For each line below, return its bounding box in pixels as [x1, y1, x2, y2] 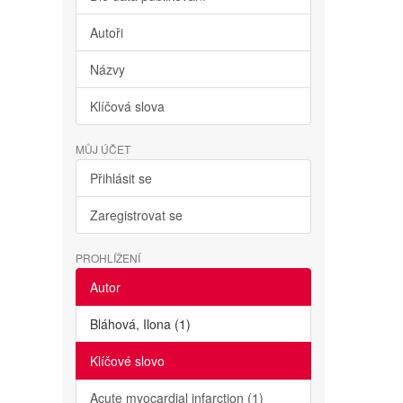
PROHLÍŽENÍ [75, 250, 140, 265]
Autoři [89, 23, 123, 41]
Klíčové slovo [89, 352, 165, 370]
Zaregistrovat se [89, 206, 183, 224]
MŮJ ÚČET [75, 141, 130, 157]
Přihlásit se [89, 169, 152, 187]
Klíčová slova [89, 97, 165, 115]
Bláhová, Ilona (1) [89, 315, 191, 333]
